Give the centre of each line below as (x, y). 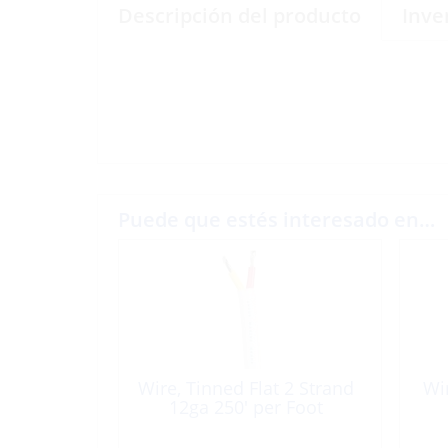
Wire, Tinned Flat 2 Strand (245, 388)
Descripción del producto (239, 15)
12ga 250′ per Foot (245, 407)
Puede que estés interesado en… (276, 219)
